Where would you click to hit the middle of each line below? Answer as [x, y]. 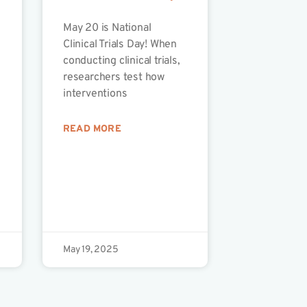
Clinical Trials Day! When [120, 45]
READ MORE [92, 130]
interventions [95, 94]
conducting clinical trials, [121, 61]
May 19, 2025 [90, 250]
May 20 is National [107, 28]
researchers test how [113, 78]
